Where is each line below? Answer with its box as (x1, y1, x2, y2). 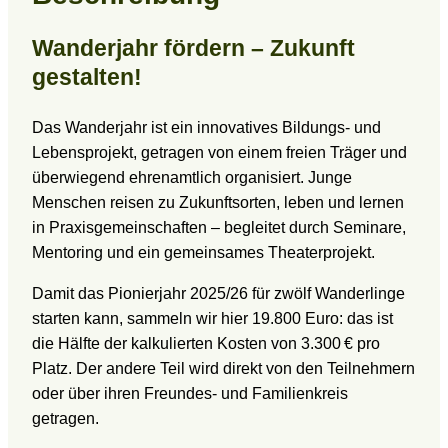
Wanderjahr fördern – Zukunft (32, 35, 355, 62)
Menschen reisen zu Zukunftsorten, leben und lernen (32, 194, 404, 212)
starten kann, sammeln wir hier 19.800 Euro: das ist (32, 310, 393, 328)
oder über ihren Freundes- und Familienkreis (32, 385, 348, 403)
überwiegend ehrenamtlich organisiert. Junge (32, 169, 352, 187)
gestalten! (32, 64, 142, 91)
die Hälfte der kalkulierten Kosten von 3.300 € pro (32, 335, 380, 353)
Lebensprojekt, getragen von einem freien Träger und (32, 144, 407, 162)
